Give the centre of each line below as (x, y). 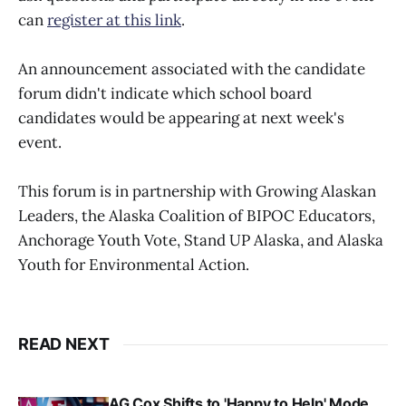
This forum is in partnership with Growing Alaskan (197, 192)
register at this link (114, 19)
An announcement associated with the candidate (192, 69)
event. (40, 143)
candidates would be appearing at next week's (181, 118)
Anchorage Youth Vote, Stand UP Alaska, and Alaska (201, 241)
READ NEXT (64, 344)
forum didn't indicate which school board (165, 94)
